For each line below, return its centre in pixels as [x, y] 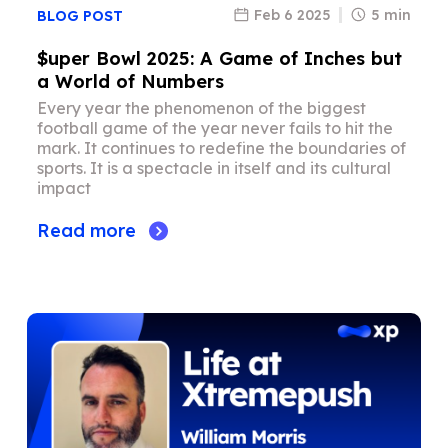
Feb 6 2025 [292, 14]
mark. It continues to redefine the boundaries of [222, 148]
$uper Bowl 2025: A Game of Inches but [220, 59]
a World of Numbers [131, 82]
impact [64, 188]
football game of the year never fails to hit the [215, 128]
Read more [87, 231]
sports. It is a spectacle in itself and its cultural [214, 168]
